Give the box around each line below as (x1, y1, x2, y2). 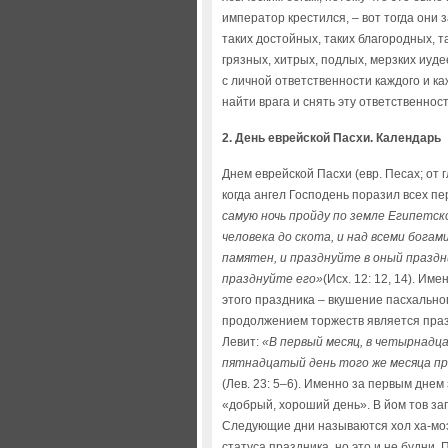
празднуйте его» (222, 272, 323, 286)
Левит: (222, 335, 262, 349)
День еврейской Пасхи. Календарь (235, 131, 441, 145)
